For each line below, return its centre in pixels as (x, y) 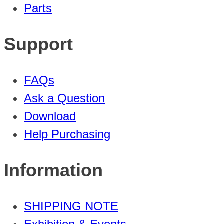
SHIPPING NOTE (71, 206)
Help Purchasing (67, 134)
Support (38, 44)
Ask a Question (64, 98)
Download (50, 116)
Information (53, 170)
